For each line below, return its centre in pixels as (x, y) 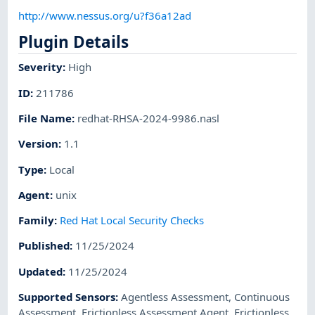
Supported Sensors (67, 296)
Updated (41, 271)
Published (44, 246)
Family (37, 220)
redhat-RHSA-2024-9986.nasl (149, 118)
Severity (41, 67)
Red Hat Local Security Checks (132, 220)
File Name (45, 118)
